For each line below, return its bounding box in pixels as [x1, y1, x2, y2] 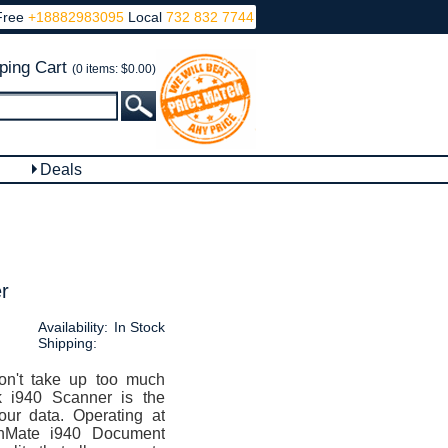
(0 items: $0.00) [72, 62, 156, 76]
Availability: [37, 319, 108, 335]
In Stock [113, 319, 165, 335]
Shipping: [37, 335, 97, 351]
